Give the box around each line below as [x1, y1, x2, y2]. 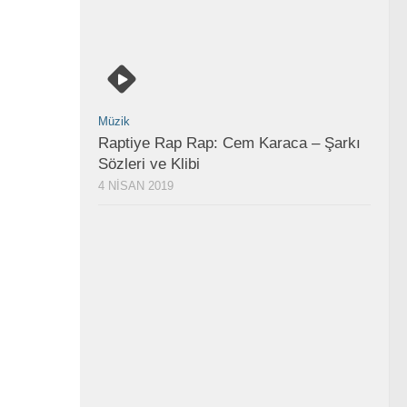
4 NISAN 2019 [98, 179, 174, 193]
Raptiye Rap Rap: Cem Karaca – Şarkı [98, 134, 361, 152]
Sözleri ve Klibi [98, 155, 200, 173]
